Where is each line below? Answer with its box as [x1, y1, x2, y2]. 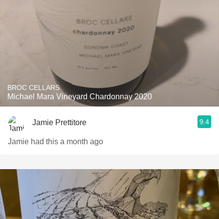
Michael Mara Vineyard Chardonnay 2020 [7, 92, 152, 101]
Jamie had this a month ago [8, 137, 103, 146]
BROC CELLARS [7, 84, 60, 91]
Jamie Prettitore [32, 118, 87, 127]
